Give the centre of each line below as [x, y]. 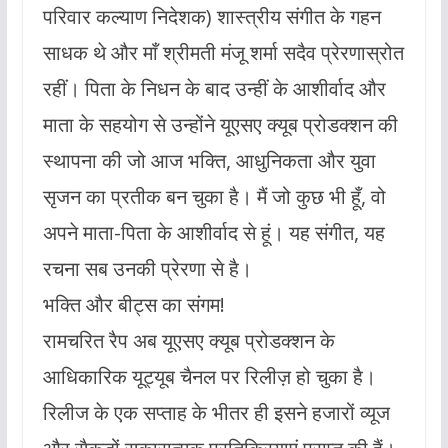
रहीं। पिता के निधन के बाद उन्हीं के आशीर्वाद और [214, 88]
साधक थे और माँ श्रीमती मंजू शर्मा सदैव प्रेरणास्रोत [223, 52]
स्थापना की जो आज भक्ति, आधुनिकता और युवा [209, 160]
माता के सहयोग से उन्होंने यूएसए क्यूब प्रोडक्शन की [220, 124]
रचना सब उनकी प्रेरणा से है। [147, 268]
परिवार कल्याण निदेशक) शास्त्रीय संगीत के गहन [211, 16]
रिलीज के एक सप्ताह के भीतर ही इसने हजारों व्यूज [216, 412]
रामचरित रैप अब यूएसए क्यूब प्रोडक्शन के [188, 340]
